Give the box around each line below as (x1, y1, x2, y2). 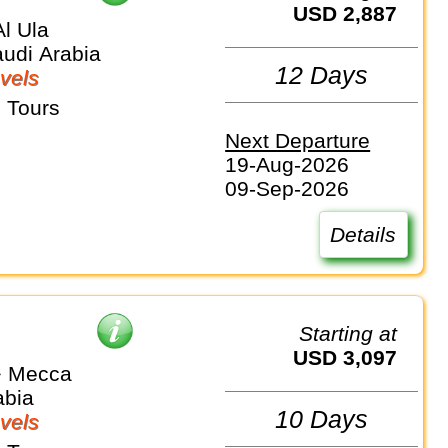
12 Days (275, 60, 369, 89)
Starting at (313, 321, 398, 345)
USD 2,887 (308, 2, 398, 26)
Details (330, 222, 397, 246)
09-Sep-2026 (225, 176, 350, 200)
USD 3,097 (308, 345, 398, 369)
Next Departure (225, 128, 371, 152)
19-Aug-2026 (225, 152, 350, 176)
